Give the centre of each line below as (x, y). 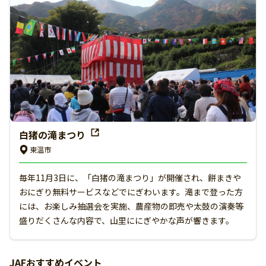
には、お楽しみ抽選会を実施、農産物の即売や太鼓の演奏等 (131, 206)
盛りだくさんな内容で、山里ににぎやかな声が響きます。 (126, 220)
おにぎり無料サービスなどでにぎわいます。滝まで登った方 (131, 191)
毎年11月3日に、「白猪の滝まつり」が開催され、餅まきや (130, 177)
